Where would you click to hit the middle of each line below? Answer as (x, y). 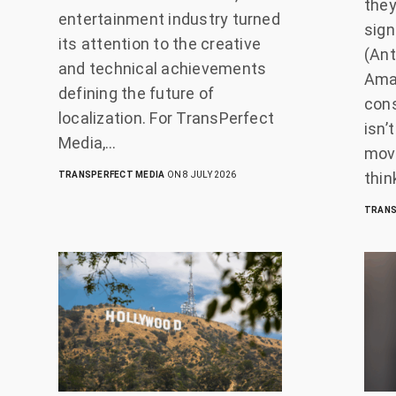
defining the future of (136, 94)
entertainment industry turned (169, 19)
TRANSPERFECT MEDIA (111, 175)
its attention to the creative (160, 44)
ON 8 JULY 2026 (200, 175)
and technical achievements (162, 69)
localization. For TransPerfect (166, 118)
